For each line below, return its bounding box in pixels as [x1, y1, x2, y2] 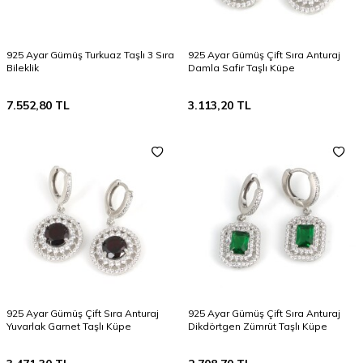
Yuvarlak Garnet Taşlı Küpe [6, 320, 131, 332]
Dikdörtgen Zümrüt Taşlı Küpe [188, 320, 327, 332]
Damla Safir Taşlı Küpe [188, 62, 295, 74]
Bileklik [6, 62, 39, 74]
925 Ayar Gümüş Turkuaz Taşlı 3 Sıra [6, 49, 174, 61]
